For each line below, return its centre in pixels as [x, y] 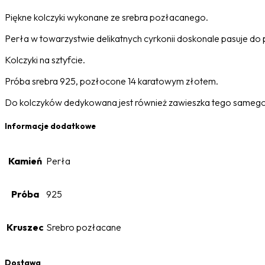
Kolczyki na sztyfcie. [45, 60]
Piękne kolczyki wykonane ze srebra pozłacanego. [106, 17]
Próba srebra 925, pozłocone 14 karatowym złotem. [112, 81]
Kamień [25, 161]
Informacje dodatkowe [50, 126]
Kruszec [25, 227]
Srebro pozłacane [84, 227]
